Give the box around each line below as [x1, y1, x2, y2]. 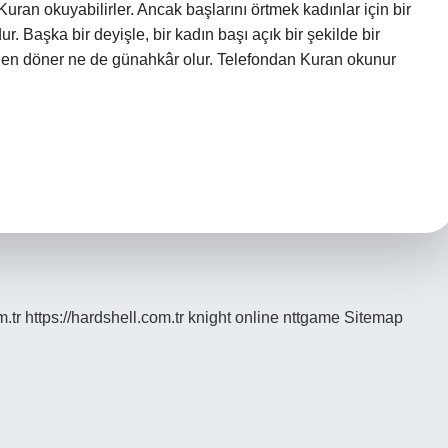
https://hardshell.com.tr [25, 309, 184, 326]
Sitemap [344, 309, 403, 326]
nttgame [283, 309, 340, 326]
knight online [188, 309, 279, 326]
